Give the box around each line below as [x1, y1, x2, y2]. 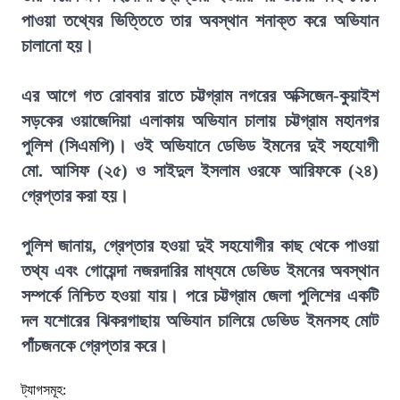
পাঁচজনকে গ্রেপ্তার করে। [21, 336, 168, 355]
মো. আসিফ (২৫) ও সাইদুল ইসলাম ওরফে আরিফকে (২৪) [21, 161, 379, 180]
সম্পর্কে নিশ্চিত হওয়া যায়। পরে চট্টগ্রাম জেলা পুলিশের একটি [21, 286, 379, 305]
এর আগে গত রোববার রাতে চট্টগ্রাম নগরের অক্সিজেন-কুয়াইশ [21, 86, 379, 105]
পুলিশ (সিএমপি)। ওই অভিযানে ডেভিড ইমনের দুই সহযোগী [21, 136, 379, 155]
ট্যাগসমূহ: [21, 382, 66, 397]
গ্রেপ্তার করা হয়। [21, 186, 129, 205]
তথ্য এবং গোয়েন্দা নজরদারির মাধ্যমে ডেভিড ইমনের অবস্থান [21, 261, 379, 280]
